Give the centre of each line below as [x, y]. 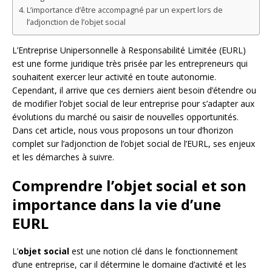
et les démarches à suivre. [63, 157]
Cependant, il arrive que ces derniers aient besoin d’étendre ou [134, 90]
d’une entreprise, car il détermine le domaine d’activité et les [129, 265]
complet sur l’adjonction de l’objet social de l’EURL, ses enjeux [134, 144]
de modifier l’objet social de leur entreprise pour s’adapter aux [133, 104]
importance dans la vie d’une [117, 205]
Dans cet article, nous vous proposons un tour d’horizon [123, 131]
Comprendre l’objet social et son [129, 186]
